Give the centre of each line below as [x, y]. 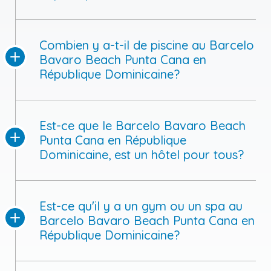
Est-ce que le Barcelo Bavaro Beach [142, 125]
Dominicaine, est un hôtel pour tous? [142, 154]
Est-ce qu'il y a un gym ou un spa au [141, 206]
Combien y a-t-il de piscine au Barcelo [147, 45]
